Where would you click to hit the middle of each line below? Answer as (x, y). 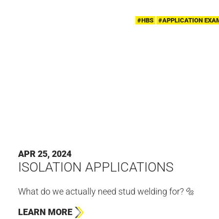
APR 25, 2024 (44, 154)
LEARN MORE (45, 212)
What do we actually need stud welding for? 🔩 (106, 191)
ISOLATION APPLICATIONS (96, 167)
